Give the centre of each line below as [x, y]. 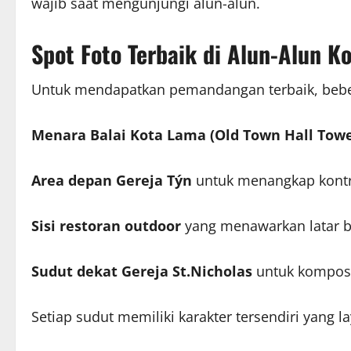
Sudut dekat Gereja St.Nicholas [142, 271]
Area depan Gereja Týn [112, 180]
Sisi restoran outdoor [106, 225]
